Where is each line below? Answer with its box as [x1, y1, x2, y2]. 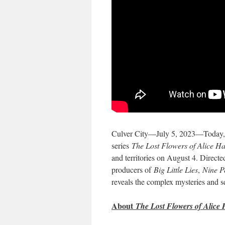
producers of [111, 164, 154, 175]
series [111, 140, 132, 151]
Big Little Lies [154, 164, 198, 175]
